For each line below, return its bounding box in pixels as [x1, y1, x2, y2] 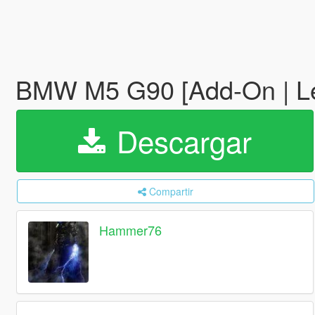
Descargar [108, 120, 252, 162]
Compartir [148, 184, 193, 198]
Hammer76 [99, 221, 162, 240]
